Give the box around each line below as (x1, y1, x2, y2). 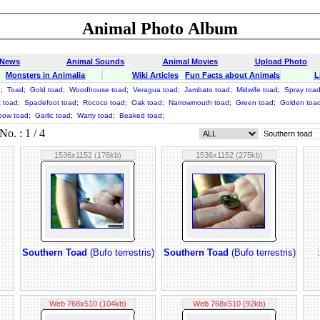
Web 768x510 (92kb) (193, 299, 266, 308)
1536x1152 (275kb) (196, 151, 263, 159)
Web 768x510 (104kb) (49, 299, 126, 308)
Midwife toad (236, 86, 278, 94)
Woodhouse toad (69, 86, 126, 94)
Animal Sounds (66, 57, 124, 66)
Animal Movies (162, 57, 218, 66)
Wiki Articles (132, 71, 179, 79)
